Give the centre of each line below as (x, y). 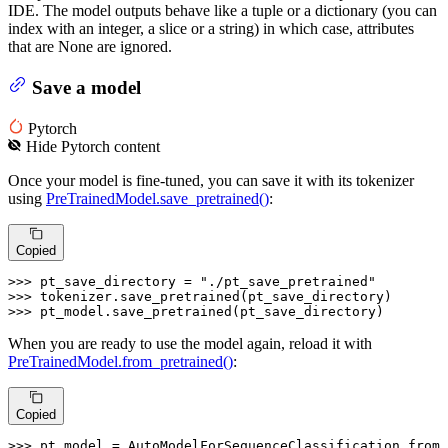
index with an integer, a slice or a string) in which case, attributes (211, 29)
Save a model (86, 87)
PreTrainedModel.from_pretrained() (120, 362)
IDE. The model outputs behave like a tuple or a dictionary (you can (222, 11)
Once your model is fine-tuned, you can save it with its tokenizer (211, 181)
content (135, 147)
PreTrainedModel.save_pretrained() (157, 199)
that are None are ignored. (90, 47)
